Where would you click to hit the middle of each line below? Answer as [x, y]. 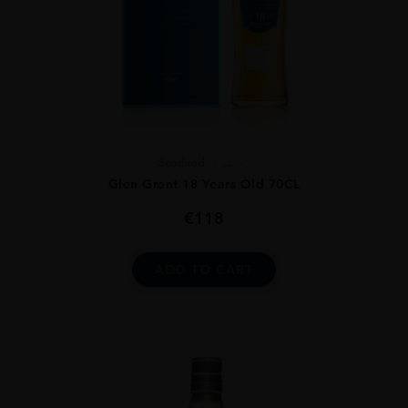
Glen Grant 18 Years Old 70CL [204, 184]
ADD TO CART [204, 269]
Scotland [182, 162]
